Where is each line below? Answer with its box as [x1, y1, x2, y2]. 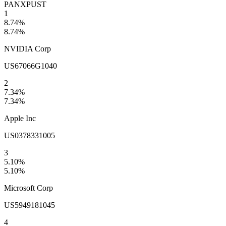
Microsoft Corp [4, 184, 53, 193]
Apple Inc [4, 114, 36, 123]
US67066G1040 [4, 62, 57, 71]
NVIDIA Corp [4, 44, 51, 53]
